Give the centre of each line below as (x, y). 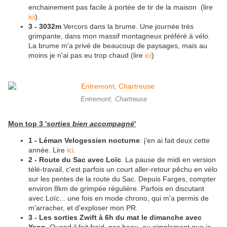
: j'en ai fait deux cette (175, 141)
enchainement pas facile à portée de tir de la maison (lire (121, 7)
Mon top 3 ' (27, 124)
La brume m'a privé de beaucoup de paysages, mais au (118, 46)
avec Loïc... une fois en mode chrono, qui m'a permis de (119, 198)
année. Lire (48, 150)
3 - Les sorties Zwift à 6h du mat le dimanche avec (115, 218)
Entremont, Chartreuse (113, 100)
